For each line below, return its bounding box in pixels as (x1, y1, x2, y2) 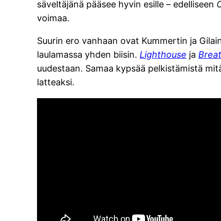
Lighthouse (140, 49, 187, 60)
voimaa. (37, 13, 70, 24)
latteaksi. (37, 77, 75, 88)
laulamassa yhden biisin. (37, 49, 140, 60)
